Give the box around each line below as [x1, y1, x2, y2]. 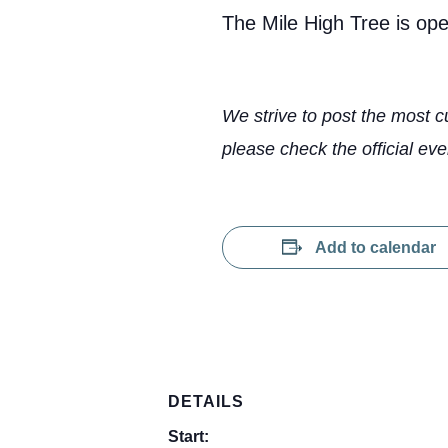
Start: [168, 427, 209, 445]
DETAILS [168, 392, 244, 410]
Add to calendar [315, 238, 436, 256]
